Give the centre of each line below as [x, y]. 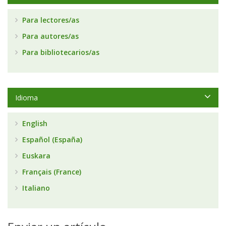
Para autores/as [49, 36]
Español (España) [51, 140]
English [34, 124]
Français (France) [51, 172]
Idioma [26, 98]
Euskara [35, 156]
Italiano [35, 188]
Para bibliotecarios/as [60, 52]
